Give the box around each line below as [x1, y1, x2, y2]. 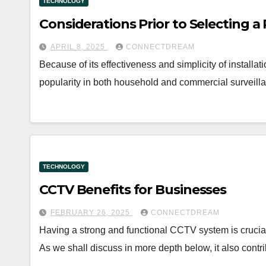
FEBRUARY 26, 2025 [50, 208, 132, 217]
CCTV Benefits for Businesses [39, 182, 227, 198]
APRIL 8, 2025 [50, 43, 107, 51]
